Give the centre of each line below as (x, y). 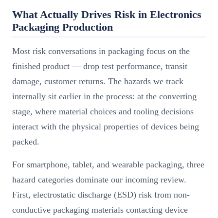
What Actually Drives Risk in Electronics (107, 14)
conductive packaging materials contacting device (100, 210)
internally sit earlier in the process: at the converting (104, 97)
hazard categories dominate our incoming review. (99, 180)
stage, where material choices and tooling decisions (103, 112)
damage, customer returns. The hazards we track (98, 82)
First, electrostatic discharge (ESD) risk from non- (101, 195)
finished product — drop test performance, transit (100, 66)
